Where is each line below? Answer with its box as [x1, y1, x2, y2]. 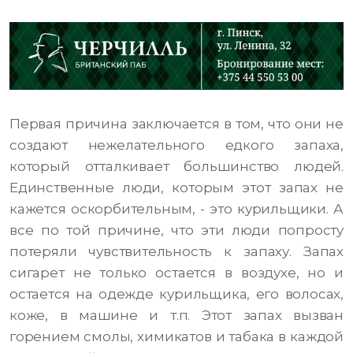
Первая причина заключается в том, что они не [9, 116, 344, 132]
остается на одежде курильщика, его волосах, [9, 286, 344, 303]
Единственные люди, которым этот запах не [9, 180, 344, 196]
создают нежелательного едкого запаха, [9, 137, 344, 154]
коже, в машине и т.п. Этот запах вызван [9, 307, 344, 324]
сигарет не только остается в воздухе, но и [9, 265, 344, 281]
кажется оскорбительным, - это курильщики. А [9, 201, 344, 217]
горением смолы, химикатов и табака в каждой [9, 329, 344, 345]
